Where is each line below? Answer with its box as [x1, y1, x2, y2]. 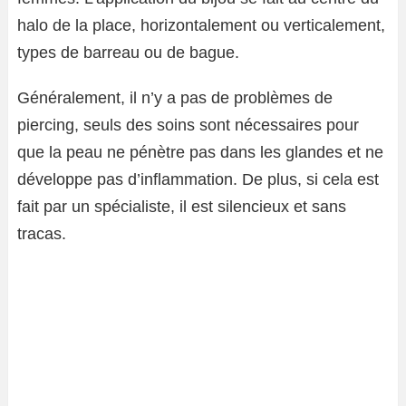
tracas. [17, 225, 66, 243]
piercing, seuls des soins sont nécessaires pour [17, 116, 359, 134]
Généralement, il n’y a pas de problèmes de [17, 89, 333, 107]
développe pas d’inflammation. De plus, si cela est [17, 170, 379, 188]
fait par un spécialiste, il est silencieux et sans [17, 198, 346, 216]
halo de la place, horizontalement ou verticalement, [17, 16, 385, 34]
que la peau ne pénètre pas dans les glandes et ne [17, 143, 383, 161]
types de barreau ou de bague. [17, 43, 239, 62]
